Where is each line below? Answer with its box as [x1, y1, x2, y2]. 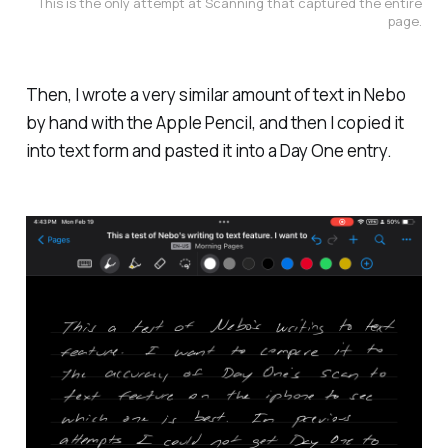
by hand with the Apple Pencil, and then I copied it [25, 110, 404, 134]
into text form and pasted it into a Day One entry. [25, 138, 392, 162]
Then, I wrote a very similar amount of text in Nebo [25, 82, 406, 106]
